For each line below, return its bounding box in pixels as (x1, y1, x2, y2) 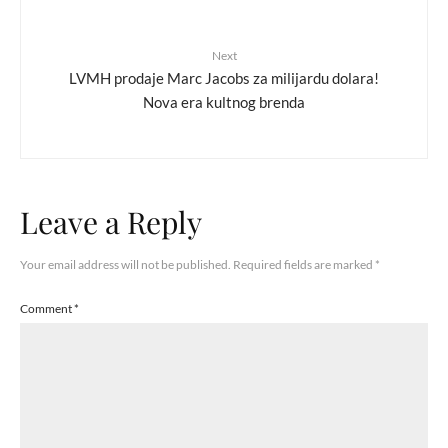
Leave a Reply (20, 202, 202, 243)
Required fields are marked (233, 257, 375, 273)
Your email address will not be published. (20, 257, 231, 273)
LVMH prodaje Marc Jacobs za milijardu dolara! (69, 68, 379, 87)
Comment (20, 301, 74, 317)
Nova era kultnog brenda (143, 92, 305, 111)
